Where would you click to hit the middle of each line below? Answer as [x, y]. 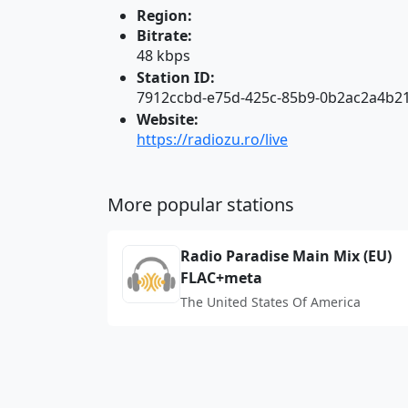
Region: [164, 15]
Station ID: [176, 77]
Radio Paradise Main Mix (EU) [286, 256]
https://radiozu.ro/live [212, 139]
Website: [168, 119]
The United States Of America [270, 302]
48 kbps [163, 56]
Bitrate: [164, 36]
